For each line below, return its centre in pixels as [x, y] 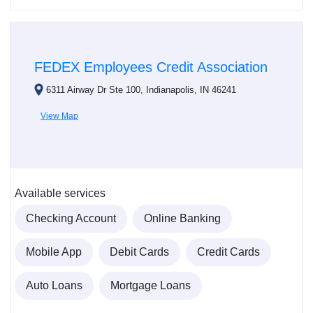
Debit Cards [139, 252]
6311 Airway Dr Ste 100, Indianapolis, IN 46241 [141, 89]
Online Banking [182, 218]
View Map [59, 116]
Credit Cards [228, 252]
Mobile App [54, 252]
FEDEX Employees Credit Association [151, 67]
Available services [60, 193]
